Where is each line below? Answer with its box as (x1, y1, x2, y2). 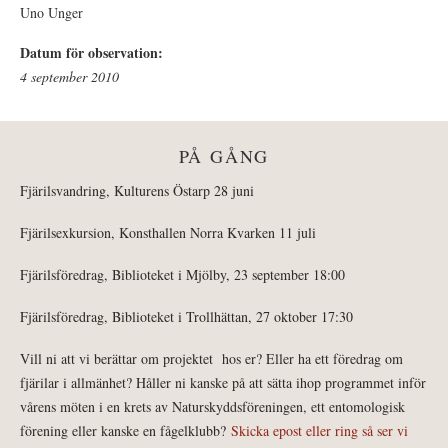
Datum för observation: (20, 41, 168, 63)
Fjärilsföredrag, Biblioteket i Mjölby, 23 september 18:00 (20, 264, 345, 284)
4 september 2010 (20, 66, 119, 86)
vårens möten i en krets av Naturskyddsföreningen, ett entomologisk (20, 396, 405, 416)
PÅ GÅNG (178, 143, 270, 168)
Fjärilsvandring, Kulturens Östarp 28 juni (20, 180, 254, 200)
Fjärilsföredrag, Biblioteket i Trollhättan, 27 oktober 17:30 (20, 306, 353, 326)
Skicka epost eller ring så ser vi (231, 420, 408, 440)
